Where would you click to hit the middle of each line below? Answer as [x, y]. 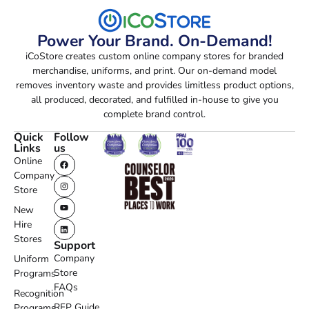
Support [74, 246]
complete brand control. [154, 114]
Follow [71, 138]
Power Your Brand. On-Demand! [154, 41]
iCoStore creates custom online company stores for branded [154, 56]
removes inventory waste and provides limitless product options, [154, 85]
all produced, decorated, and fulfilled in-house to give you [154, 99]
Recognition [39, 294]
